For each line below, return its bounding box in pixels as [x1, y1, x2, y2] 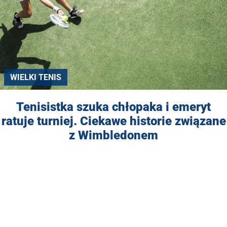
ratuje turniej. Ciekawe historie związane [1, 113, 226, 128]
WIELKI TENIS [10, 72, 61, 82]
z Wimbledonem [69, 128, 158, 142]
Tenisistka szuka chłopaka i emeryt [16, 99, 211, 114]
